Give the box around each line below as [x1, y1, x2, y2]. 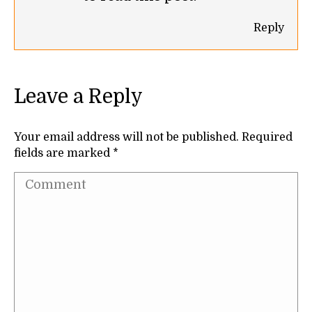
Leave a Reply [14, 85, 143, 108]
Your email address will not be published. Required [14, 130, 292, 143]
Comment [14, 173, 84, 190]
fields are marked [14, 146, 113, 159]
